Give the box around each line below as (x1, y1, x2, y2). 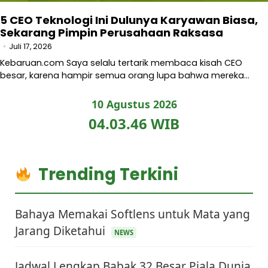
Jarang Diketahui (15, 222, 108, 239)
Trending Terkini (38, 162, 179, 186)
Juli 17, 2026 (9, 41, 52, 51)
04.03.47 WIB (89, 113, 179, 133)
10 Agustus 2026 (91, 96, 177, 111)
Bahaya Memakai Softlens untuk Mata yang (15, 205, 250, 222)
